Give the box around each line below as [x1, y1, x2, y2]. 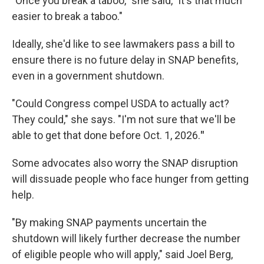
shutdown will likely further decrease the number [12, 232, 240, 245]
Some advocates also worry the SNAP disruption [12, 157, 238, 169]
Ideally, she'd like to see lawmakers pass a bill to [12, 38, 235, 50]
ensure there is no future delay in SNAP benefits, [12, 54, 238, 66]
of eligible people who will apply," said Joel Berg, [12, 248, 233, 260]
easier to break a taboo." [12, 10, 123, 22]
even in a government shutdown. [12, 70, 164, 82]
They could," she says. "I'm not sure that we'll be [12, 113, 236, 126]
